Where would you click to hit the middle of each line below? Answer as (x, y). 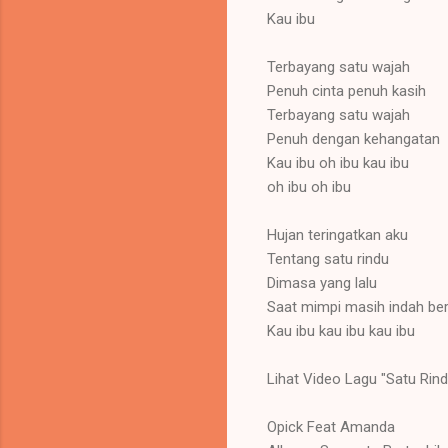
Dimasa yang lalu (322, 282)
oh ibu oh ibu (309, 186)
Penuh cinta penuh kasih (346, 90)
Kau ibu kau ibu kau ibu (341, 330)
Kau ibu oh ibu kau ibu (338, 162)
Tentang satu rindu (328, 258)
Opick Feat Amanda (331, 426)
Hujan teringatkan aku (337, 234)
